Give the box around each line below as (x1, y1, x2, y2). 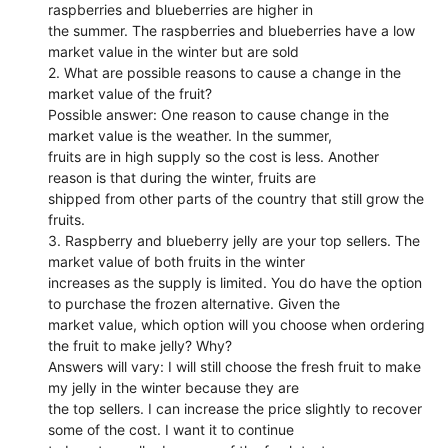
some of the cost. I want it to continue (48, 420, 295, 438)
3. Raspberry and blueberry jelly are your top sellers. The (48, 231, 421, 249)
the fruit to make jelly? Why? (48, 336, 233, 354)
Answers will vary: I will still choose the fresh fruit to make (48, 357, 422, 375)
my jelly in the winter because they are (48, 378, 300, 396)
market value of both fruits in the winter (48, 252, 306, 270)
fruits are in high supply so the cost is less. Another (48, 147, 380, 165)
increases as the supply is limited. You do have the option (48, 273, 423, 291)
